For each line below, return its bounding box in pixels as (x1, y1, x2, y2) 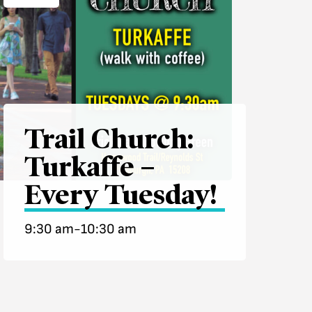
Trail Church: (24, 123, 194, 155)
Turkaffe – (24, 150, 155, 183)
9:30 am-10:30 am (24, 221, 136, 238)
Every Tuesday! (24, 178, 217, 211)
